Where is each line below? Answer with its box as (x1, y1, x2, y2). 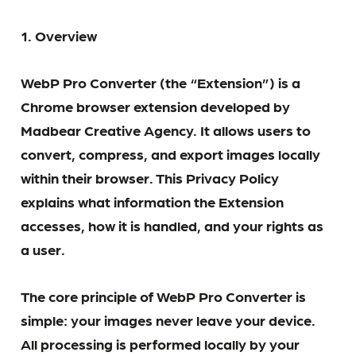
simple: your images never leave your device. (21, 310, 316, 328)
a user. (21, 239, 66, 257)
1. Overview (21, 25, 98, 44)
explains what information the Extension (21, 192, 284, 210)
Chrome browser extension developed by (21, 96, 291, 114)
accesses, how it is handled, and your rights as (21, 215, 324, 234)
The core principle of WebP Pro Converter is (21, 286, 307, 304)
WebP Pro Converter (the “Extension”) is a (21, 72, 301, 91)
